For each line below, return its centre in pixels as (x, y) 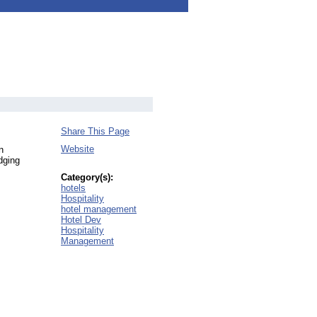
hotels (73, 188)
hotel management (99, 209)
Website (77, 149)
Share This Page (95, 131)
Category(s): (87, 177)
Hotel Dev (81, 220)
